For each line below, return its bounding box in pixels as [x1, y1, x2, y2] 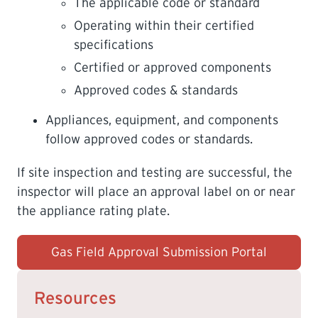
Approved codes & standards [74, 83, 238, 97]
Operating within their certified [74, 18, 254, 33]
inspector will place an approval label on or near [17, 185, 295, 199]
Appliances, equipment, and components [45, 113, 278, 127]
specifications [74, 38, 153, 52]
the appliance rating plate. [17, 204, 170, 218]
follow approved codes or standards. [45, 132, 253, 146]
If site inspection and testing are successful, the [17, 165, 292, 180]
